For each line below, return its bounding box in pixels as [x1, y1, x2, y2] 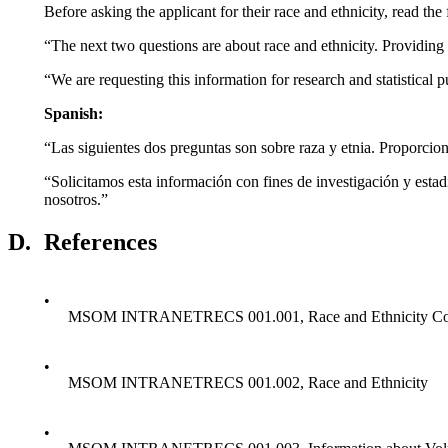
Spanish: [44, 105, 103, 123]
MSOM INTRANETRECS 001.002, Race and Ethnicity [68, 373, 428, 391]
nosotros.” [44, 191, 108, 209]
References [44, 229, 157, 256]
